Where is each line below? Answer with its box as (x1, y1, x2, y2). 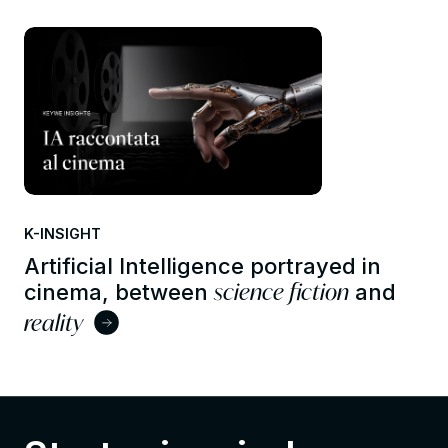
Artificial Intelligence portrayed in (24, 253, 381, 280)
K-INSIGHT (24, 225, 101, 243)
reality (24, 307, 83, 337)
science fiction (214, 277, 349, 307)
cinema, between (24, 279, 214, 306)
